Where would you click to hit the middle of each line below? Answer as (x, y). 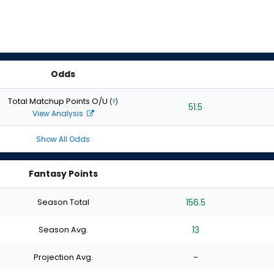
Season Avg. (63, 229)
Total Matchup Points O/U (59, 101)
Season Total (63, 202)
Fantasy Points (63, 174)
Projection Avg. (63, 257)
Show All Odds (63, 139)
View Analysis (58, 113)
